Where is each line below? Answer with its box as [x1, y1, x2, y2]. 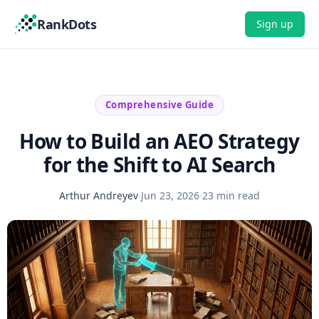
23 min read [202, 189, 260, 202]
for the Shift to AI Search [43, 151, 276, 178]
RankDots [37, 16, 97, 33]
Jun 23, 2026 [141, 189, 199, 202]
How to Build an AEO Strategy [19, 127, 300, 155]
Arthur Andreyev [59, 189, 138, 202]
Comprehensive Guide [105, 98, 214, 111]
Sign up [256, 17, 293, 31]
